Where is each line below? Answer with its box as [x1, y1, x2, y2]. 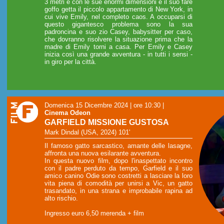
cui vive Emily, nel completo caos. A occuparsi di [44, 13, 192, 21]
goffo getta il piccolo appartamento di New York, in [44, 5, 192, 13]
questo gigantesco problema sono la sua [44, 20, 192, 28]
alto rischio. [44, 194, 78, 202]
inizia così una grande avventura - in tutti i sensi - [44, 50, 192, 58]
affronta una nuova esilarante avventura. [44, 149, 161, 157]
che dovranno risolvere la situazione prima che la [44, 35, 192, 43]
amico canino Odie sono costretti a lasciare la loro [44, 171, 192, 179]
